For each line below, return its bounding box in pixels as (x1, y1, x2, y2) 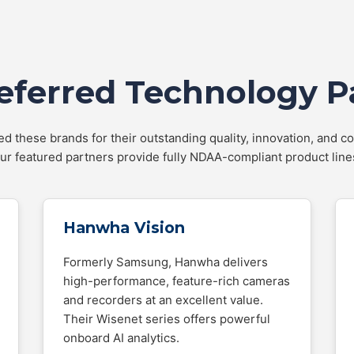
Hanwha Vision (63, 218, 185, 237)
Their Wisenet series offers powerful (63, 311, 270, 326)
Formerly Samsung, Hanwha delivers (63, 254, 268, 269)
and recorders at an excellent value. (63, 292, 263, 307)
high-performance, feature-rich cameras (63, 273, 290, 288)
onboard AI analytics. (63, 330, 179, 345)
